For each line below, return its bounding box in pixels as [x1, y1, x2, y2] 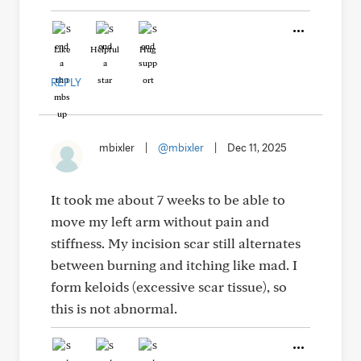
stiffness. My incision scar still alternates [51, 234, 301, 251]
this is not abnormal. [51, 300, 177, 317]
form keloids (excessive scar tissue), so [51, 278, 287, 295]
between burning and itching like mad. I [51, 256, 297, 273]
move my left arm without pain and [51, 213, 269, 230]
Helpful [90, 44, 119, 55]
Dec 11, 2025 [227, 141, 287, 154]
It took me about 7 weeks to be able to [51, 191, 285, 208]
